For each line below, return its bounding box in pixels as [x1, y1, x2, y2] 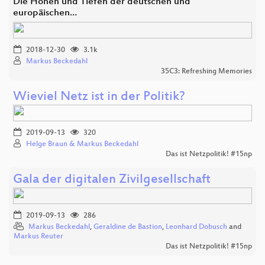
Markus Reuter [14, 232, 63, 241]
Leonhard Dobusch [166, 222, 227, 231]
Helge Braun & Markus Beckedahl [26, 140, 138, 148]
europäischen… [13, 7, 77, 19]
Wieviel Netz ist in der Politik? [13, 89, 185, 105]
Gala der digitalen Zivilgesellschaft [13, 172, 211, 188]
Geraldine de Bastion [93, 222, 162, 231]
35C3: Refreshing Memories [161, 67, 252, 76]
